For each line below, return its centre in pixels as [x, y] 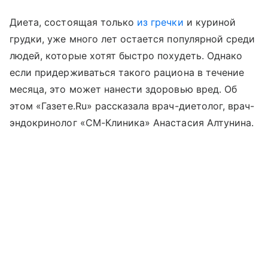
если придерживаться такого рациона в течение [127, 73]
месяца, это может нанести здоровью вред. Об [124, 89]
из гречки [160, 22]
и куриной [210, 22]
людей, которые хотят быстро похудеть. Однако [126, 56]
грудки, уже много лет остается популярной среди [133, 39]
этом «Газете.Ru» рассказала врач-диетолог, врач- [132, 106]
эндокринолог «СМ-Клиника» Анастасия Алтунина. [132, 123]
